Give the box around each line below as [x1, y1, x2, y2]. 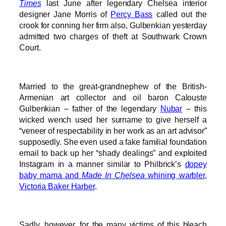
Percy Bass [110, 10, 153, 19]
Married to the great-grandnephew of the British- [19, 81, 207, 91]
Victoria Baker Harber [19, 181, 95, 191]
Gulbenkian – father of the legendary [19, 103, 160, 113]
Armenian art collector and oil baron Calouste [19, 92, 207, 102]
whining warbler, [144, 170, 207, 180]
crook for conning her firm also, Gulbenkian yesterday [19, 21, 207, 30]
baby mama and [19, 170, 82, 180]
